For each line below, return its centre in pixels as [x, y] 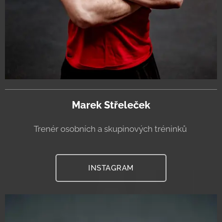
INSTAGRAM [111, 168]
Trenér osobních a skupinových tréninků [111, 129]
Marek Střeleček [111, 105]
